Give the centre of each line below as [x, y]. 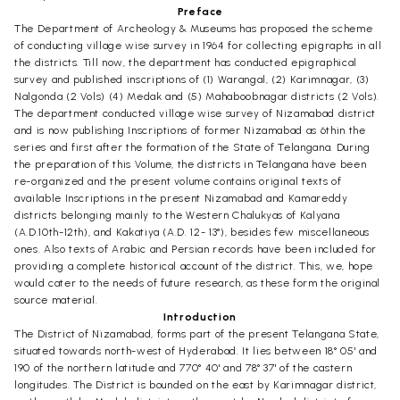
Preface [200, 11]
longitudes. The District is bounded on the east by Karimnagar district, [196, 384]
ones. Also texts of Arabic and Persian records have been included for [196, 249]
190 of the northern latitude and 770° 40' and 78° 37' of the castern [183, 367]
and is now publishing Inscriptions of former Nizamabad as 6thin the [190, 130]
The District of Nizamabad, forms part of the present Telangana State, [197, 333]
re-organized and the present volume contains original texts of [178, 181]
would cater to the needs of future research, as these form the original [198, 283]
